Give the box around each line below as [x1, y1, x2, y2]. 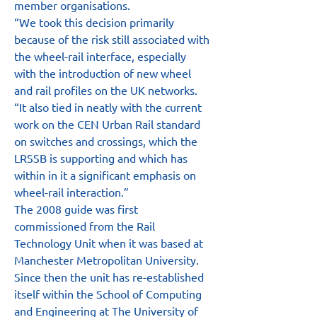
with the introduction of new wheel [14, 66, 194, 80]
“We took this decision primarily [14, 15, 177, 29]
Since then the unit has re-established [14, 270, 207, 284]
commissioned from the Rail [14, 219, 158, 233]
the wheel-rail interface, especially [14, 49, 189, 63]
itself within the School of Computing [14, 287, 204, 301]
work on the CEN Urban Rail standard [14, 117, 203, 131]
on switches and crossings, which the [14, 134, 200, 148]
